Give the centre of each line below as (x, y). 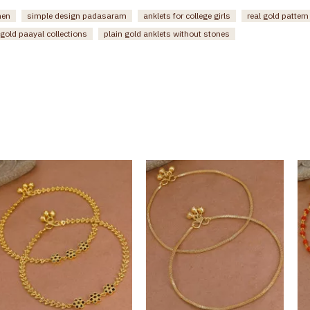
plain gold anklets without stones (167, 33)
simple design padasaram (77, 15)
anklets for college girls (187, 15)
